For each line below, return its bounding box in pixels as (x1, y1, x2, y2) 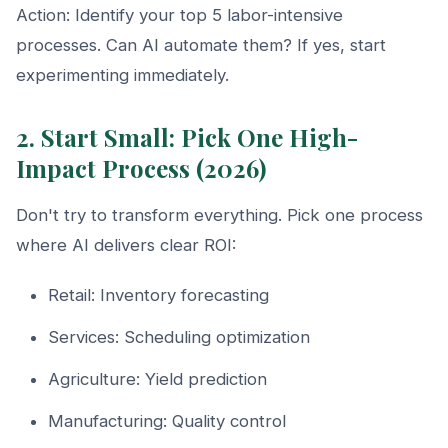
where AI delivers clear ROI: (16, 234, 236, 255)
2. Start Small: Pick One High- (16, 120, 358, 153)
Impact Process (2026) (16, 151, 266, 184)
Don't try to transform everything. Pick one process (16, 204, 423, 225)
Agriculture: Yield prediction (48, 368, 267, 389)
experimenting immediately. (16, 64, 229, 85)
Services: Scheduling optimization (48, 326, 310, 347)
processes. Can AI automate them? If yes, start (16, 34, 386, 55)
